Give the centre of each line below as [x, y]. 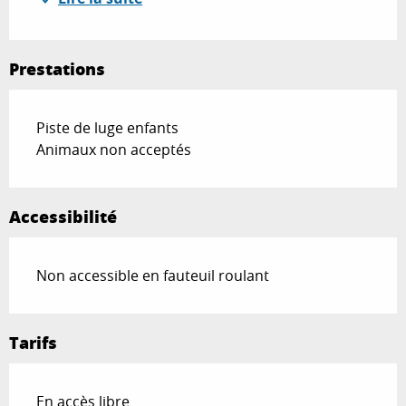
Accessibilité [63, 217]
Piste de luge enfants [107, 128]
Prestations [57, 69]
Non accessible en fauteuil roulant [153, 276]
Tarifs [33, 343]
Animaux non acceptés [114, 150]
